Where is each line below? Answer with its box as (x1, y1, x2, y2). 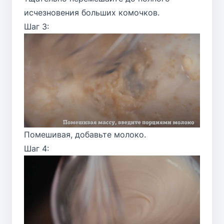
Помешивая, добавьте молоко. (24, 129, 146, 139)
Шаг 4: (24, 143, 49, 153)
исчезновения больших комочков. (24, 7, 159, 17)
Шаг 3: (24, 21, 49, 31)
